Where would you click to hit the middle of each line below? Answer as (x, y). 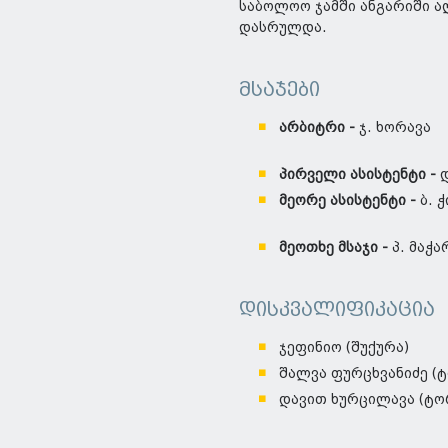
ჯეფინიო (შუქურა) (344, 347)
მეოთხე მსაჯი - (335, 247)
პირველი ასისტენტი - (359, 174)
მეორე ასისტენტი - (349, 200)
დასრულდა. (283, 27)
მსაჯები (279, 90)
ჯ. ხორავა (395, 127)
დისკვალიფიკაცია (337, 310)
